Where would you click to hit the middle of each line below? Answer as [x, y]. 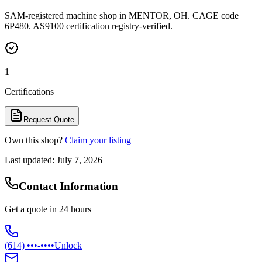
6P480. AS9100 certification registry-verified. [89, 26]
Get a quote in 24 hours [48, 209]
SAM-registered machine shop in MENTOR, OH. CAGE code [122, 15]
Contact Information [68, 187]
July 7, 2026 [80, 160]
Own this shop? [34, 140]
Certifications [29, 91]
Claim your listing [98, 140]
